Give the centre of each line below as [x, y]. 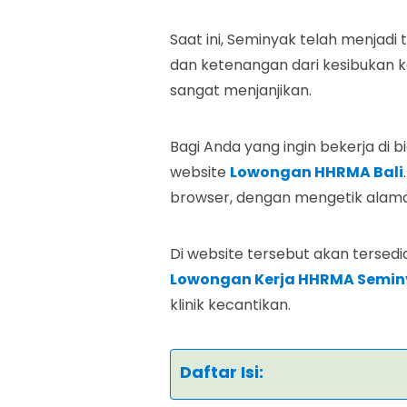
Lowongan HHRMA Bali [317, 172]
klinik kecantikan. [230, 305]
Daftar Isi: [222, 372]
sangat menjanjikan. [241, 90]
